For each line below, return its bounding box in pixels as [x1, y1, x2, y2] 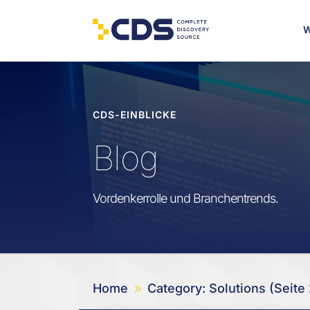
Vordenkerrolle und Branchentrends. [93, 191, 279, 206]
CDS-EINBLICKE [93, 109, 177, 121]
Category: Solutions [147, 280, 266, 295]
